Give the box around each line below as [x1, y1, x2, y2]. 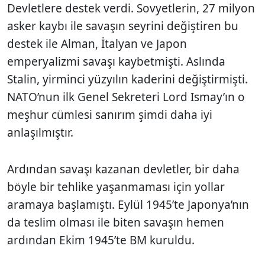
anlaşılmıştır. [7, 124, 73, 140]
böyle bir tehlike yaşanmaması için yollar [7, 179, 225, 195]
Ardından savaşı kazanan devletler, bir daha [7, 161, 240, 177]
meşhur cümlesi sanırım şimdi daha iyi [7, 106, 212, 122]
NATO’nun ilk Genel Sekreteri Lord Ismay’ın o [7, 89, 245, 105]
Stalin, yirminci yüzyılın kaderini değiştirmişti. [7, 71, 248, 87]
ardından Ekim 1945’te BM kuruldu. [7, 232, 195, 248]
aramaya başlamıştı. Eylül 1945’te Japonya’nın [7, 196, 249, 212]
